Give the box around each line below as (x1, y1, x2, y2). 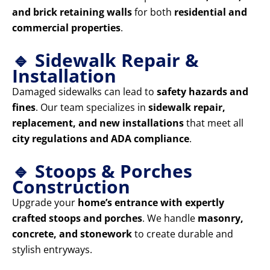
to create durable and (132, 227, 233, 241)
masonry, (198, 212, 243, 225)
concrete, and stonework (12, 227, 132, 241)
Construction (12, 174, 130, 199)
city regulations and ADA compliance (12, 132, 189, 146)
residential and (174, 5, 247, 19)
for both (132, 5, 174, 19)
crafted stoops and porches (12, 212, 142, 225)
